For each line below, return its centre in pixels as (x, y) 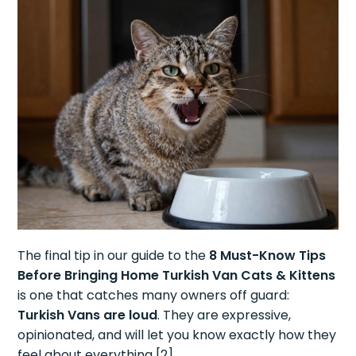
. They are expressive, (224, 315)
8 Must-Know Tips (268, 255)
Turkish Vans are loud (88, 315)
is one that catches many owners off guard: (154, 295)
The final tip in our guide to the (114, 255)
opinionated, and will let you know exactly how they (177, 335)
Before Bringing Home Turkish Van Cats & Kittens (177, 275)
